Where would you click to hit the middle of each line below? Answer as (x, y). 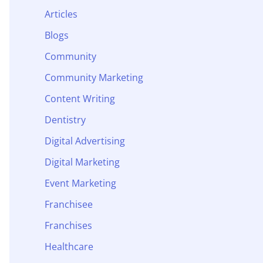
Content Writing (80, 98)
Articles (61, 14)
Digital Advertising (85, 141)
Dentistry (65, 119)
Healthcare (69, 246)
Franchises (68, 225)
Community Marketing (94, 77)
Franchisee (69, 204)
